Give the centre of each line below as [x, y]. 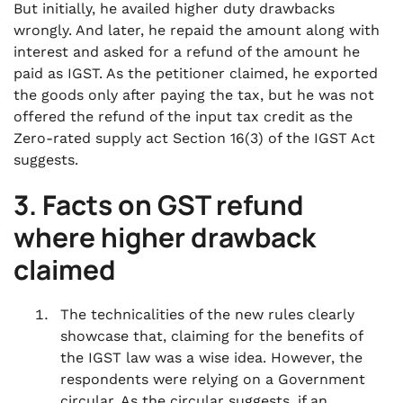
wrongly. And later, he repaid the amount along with [197, 30]
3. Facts [63, 205]
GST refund [231, 205]
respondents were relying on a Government [213, 379]
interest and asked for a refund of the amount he [187, 52]
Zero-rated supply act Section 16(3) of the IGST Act [194, 138]
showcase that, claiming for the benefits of [211, 336]
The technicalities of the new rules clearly [207, 314]
